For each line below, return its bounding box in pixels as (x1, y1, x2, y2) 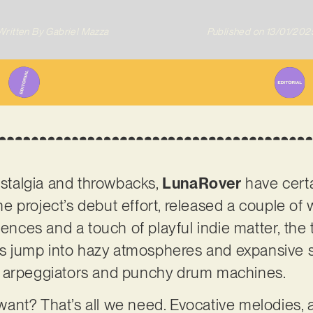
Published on (206, 26, 264, 38)
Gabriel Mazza (43, 26, 109, 38)
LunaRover (162, 173, 242, 192)
